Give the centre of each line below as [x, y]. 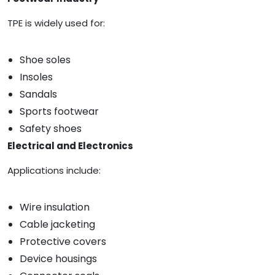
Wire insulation [55, 207]
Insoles [36, 77]
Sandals [38, 95]
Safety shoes [51, 129]
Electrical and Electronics [70, 146]
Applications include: [54, 171]
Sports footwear [59, 112]
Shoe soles [45, 60]
